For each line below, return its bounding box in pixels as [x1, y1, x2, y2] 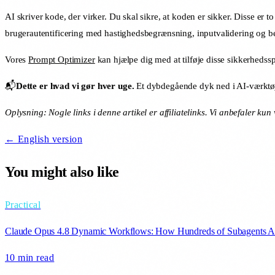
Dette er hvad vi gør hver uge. [15, 80, 134, 91]
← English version [5, 133, 83, 144]
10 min [5, 252, 34, 263]
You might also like [5, 163, 119, 180]
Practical [5, 199, 41, 210]
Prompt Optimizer [28, 54, 95, 64]
